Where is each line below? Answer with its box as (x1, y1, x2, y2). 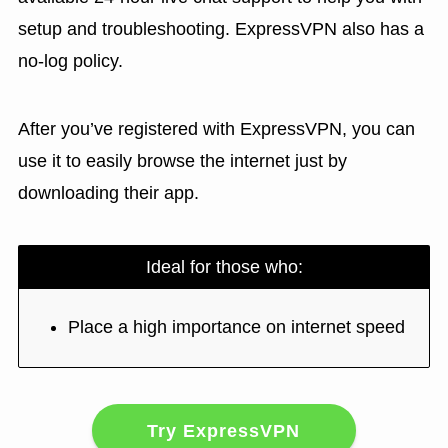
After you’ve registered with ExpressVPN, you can (17, 118, 415, 139)
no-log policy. (17, 51, 123, 72)
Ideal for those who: (145, 256, 303, 277)
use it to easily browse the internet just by (17, 150, 347, 171)
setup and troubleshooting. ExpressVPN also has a (17, 19, 424, 40)
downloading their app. (17, 182, 199, 203)
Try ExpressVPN (147, 420, 301, 441)
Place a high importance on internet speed (68, 317, 406, 338)
